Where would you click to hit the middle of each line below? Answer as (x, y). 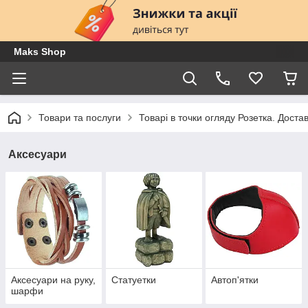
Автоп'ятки (235, 280)
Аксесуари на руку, (53, 280)
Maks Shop (40, 52)
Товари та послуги (80, 118)
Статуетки (133, 280)
